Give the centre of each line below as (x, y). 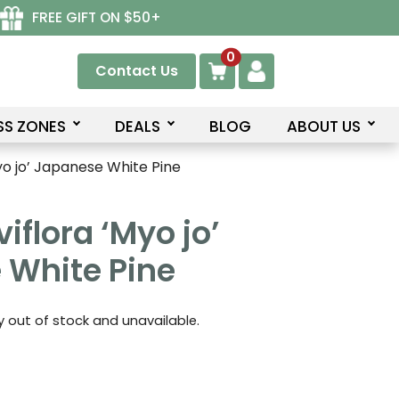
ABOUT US (323, 126)
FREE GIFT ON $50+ (96, 17)
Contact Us (136, 71)
